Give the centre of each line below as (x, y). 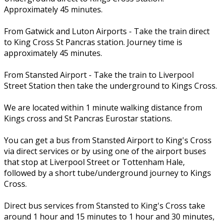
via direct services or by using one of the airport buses (105, 151)
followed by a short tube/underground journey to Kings (108, 173)
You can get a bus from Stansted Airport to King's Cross (108, 140)
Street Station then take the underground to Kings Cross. (111, 85)
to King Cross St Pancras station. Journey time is (93, 42)
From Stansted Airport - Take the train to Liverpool (99, 75)
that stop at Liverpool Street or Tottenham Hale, (94, 162)
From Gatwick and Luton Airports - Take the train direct (107, 31)
